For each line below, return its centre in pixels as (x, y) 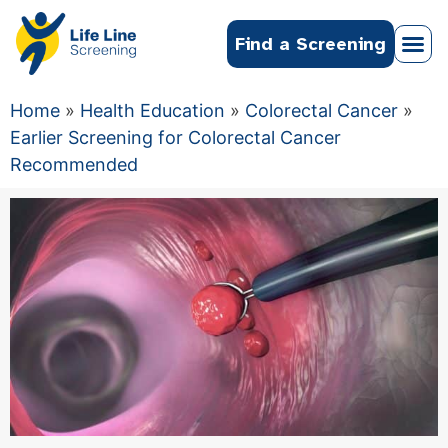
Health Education (152, 111)
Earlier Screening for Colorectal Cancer (175, 138)
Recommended (74, 165)
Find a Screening (310, 43)
